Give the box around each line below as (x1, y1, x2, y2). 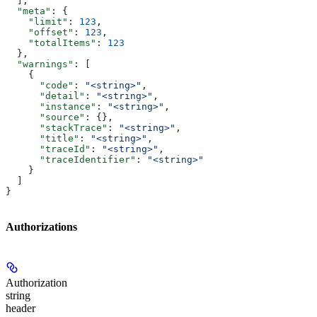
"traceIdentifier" (6, 154, 136, 165)
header (6, 302, 35, 315)
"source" (6, 111, 85, 122)
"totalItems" (6, 37, 96, 48)
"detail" (6, 90, 85, 101)
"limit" (6, 16, 68, 27)
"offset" (6, 26, 74, 38)
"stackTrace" (6, 122, 108, 133)
